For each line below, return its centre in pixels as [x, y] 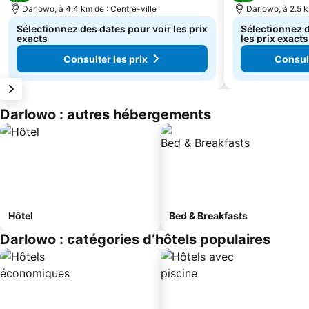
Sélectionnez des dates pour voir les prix [112, 29]
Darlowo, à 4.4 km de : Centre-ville [89, 9]
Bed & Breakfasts [208, 216]
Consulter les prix [105, 59]
